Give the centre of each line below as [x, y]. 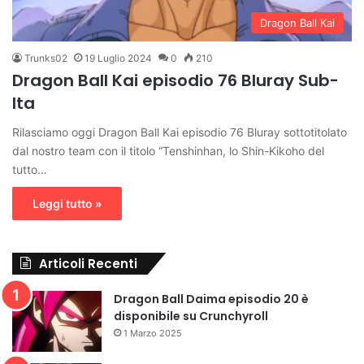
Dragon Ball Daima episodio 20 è [211, 299]
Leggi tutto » [67, 204]
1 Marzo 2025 [153, 334]
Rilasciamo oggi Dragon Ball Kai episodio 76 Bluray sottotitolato [180, 132]
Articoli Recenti [88, 264]
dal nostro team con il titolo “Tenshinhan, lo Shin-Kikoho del [168, 151]
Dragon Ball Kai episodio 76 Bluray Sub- [175, 81]
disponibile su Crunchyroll [191, 316]
